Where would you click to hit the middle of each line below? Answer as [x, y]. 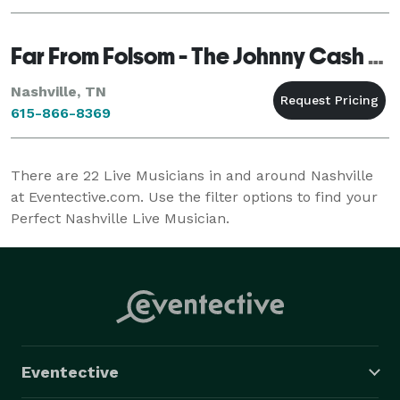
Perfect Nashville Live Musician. [120, 218]
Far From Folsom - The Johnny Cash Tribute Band [376, 56]
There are [47, 175]
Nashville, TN [58, 91]
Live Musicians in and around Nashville [236, 175]
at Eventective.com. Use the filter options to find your [194, 196]
